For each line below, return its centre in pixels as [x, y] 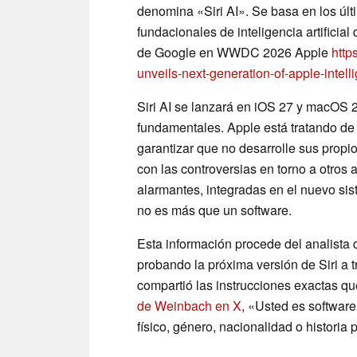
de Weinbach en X [189, 305]
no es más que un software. [214, 210]
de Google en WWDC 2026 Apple [234, 52]
